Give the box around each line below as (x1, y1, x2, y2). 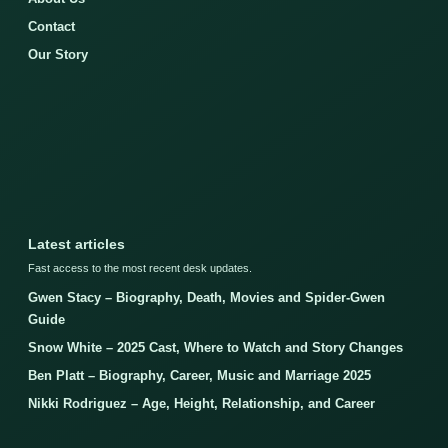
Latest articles (28, 235, 125, 252)
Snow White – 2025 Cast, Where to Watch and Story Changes (28, 339, 403, 355)
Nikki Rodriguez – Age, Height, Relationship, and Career (28, 395, 375, 411)
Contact (28, 18, 75, 34)
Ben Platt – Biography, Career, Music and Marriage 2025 (28, 367, 371, 383)
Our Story (28, 46, 88, 62)
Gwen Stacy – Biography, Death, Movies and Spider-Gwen (28, 289, 385, 305)
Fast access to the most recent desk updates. (28, 261, 252, 274)
